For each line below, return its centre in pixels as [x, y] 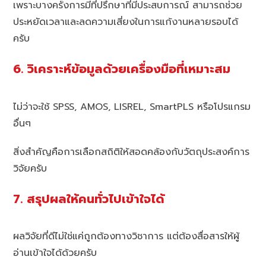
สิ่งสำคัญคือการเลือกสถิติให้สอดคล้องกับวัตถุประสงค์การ [132, 152]
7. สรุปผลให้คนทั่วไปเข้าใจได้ [89, 199]
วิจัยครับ [30, 168]
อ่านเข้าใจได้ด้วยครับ [55, 253]
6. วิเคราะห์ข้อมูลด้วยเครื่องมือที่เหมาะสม [122, 69]
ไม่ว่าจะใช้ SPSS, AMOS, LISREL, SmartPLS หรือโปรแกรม [132, 107]
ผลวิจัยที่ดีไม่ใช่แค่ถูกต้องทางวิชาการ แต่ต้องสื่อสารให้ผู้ [126, 237]
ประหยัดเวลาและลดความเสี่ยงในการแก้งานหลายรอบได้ [126, 22]
